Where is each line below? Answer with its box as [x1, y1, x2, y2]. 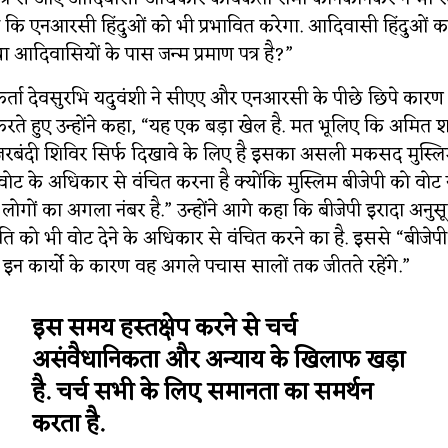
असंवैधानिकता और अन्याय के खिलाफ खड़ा [32, 340, 405, 382]
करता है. [32, 404, 104, 446]
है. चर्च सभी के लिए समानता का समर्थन [32, 372, 373, 414]
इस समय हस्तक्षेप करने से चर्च [32, 308, 297, 350]
